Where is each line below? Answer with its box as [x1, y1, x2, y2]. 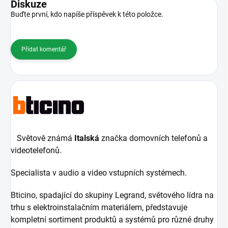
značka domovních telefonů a [99, 133, 208, 144]
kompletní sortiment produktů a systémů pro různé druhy [11, 215, 214, 225]
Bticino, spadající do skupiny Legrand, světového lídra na [11, 190, 214, 201]
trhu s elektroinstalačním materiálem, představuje [11, 203, 187, 213]
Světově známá [11, 133, 74, 144]
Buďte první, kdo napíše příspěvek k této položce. [11, 10, 163, 19]
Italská [74, 133, 99, 144]
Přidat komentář [21, 46, 66, 53]
